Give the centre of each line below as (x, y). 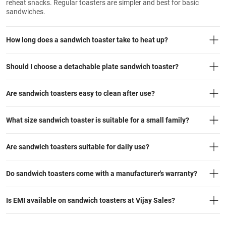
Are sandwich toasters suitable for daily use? (78, 147)
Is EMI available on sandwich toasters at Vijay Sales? (91, 200)
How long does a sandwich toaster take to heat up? (87, 40)
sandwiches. (26, 12)
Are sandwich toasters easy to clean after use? (80, 93)
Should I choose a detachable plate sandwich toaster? (92, 67)
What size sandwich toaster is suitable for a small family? (98, 120)
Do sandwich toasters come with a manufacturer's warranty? (102, 174)
